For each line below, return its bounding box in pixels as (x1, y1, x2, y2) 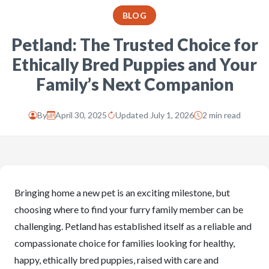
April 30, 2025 (55, 110, 107, 120)
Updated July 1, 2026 (115, 110, 194, 120)
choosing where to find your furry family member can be (14, 204, 243, 215)
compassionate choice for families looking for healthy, (14, 237, 235, 249)
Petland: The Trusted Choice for (11, 34, 258, 55)
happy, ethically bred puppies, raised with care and (14, 254, 219, 265)
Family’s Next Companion (35, 74, 234, 94)
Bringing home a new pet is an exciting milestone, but (14, 187, 230, 198)
